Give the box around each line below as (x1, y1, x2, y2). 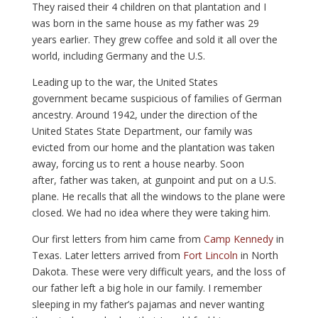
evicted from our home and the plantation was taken (31, 141, 275, 155)
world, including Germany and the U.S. (31, 49, 205, 63)
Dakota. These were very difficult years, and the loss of (31, 265, 285, 279)
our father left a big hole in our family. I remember (31, 281, 262, 295)
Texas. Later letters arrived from (31, 248, 183, 263)
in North (240, 248, 278, 263)
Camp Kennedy (203, 232, 273, 246)
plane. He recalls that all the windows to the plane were (31, 190, 285, 204)
